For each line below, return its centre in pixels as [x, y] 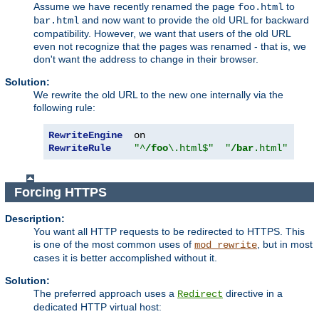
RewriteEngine [85, 136]
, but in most [285, 245]
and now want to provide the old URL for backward [194, 20]
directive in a [253, 294]
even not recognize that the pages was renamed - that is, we [170, 47]
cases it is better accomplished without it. [125, 258]
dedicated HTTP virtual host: [98, 307]
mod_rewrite [226, 245]
